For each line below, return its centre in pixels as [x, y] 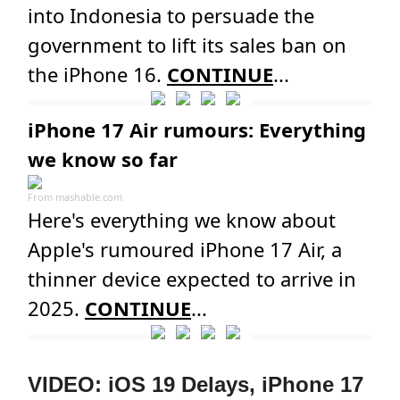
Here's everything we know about [182, 220]
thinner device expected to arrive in [192, 279]
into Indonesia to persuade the [171, 15]
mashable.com [89, 197]
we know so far [103, 159]
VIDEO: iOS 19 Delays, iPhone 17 [196, 384]
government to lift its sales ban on [187, 45]
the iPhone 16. [97, 74]
